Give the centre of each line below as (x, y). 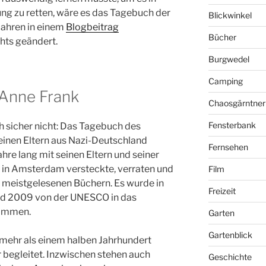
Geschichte (230, 257)
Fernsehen (228, 147)
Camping (225, 81)
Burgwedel (229, 59)
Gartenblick (230, 235)
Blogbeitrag (92, 27)
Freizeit (222, 191)
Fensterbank (232, 125)
